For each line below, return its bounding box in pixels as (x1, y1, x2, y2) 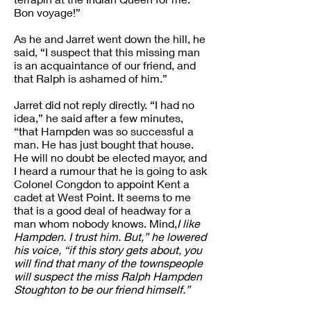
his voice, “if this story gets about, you (14, 243, 202, 256)
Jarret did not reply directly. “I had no (14, 98, 194, 111)
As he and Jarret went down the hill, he (14, 32, 205, 45)
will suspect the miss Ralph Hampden (14, 269, 202, 283)
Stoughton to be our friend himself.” (14, 283, 190, 296)
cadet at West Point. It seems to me (14, 190, 191, 203)
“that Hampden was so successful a (14, 124, 194, 137)
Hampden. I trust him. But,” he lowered (14, 230, 206, 243)
